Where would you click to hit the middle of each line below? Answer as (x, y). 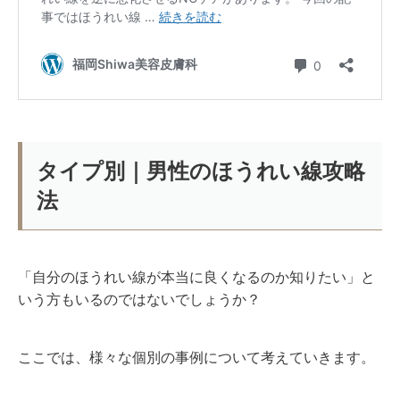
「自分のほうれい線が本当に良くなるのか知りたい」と (196, 277)
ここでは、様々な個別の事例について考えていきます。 (196, 357)
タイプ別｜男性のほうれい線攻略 (201, 171)
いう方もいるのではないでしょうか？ (139, 299)
